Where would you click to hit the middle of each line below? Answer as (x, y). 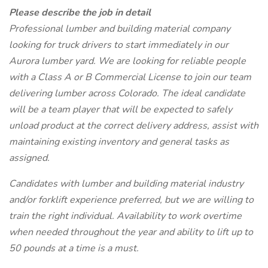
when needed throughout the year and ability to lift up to (131, 232)
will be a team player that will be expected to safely (121, 109)
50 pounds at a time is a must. (74, 248)
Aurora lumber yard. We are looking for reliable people (127, 61)
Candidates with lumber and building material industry (126, 184)
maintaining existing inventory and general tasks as (119, 142)
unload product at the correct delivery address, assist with (134, 126)
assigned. (29, 158)
